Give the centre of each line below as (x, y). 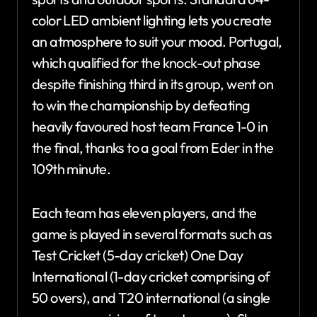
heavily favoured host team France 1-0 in (150, 126)
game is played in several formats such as (152, 234)
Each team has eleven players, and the (144, 212)
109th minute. (71, 168)
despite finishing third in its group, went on (152, 83)
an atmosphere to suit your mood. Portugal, (157, 41)
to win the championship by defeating (141, 105)
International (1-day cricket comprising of (151, 276)
